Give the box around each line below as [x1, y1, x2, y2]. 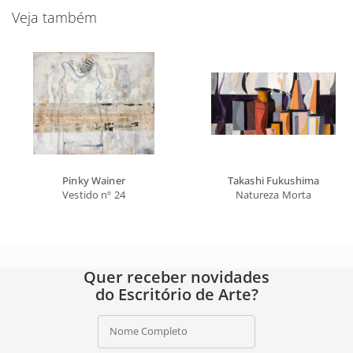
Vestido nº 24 [62, 187, 125, 202]
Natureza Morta [235, 187, 312, 202]
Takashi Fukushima [227, 173, 320, 188]
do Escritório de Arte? [95, 283, 258, 305]
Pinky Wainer [62, 173, 125, 188]
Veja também [12, 7, 97, 27]
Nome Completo [110, 323, 188, 338]
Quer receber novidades [84, 266, 269, 288]
